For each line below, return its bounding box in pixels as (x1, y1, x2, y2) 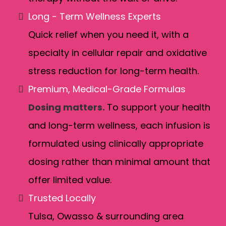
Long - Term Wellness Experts (28, 10, 161, 23)
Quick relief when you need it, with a (28, 28, 189, 41)
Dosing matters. (28, 101, 107, 114)
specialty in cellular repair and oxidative (28, 46, 207, 60)
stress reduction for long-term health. (28, 65, 199, 78)
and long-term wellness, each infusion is (28, 119, 210, 132)
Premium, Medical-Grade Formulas (28, 83, 186, 96)
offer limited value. (28, 174, 111, 187)
